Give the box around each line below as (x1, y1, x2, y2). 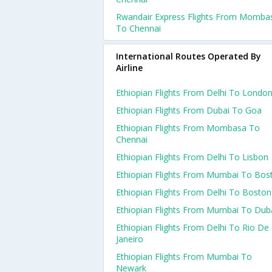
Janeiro (116, 233, 143, 245)
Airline (116, 62, 143, 73)
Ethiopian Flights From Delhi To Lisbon (116, 151, 268, 163)
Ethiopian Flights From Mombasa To (116, 122, 260, 134)
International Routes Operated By (116, 50, 261, 62)
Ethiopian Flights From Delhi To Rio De (116, 222, 269, 233)
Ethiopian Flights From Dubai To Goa (116, 104, 262, 116)
